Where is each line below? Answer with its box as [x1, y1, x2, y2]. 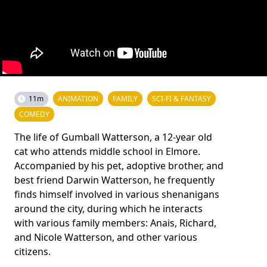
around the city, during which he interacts [14, 202, 203, 215]
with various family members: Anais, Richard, [14, 216, 216, 229]
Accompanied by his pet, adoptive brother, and [14, 159, 223, 172]
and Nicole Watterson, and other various [14, 231, 197, 244]
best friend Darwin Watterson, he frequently [14, 173, 215, 187]
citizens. [14, 245, 51, 258]
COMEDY [19, 109, 49, 119]
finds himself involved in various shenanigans [14, 188, 219, 201]
